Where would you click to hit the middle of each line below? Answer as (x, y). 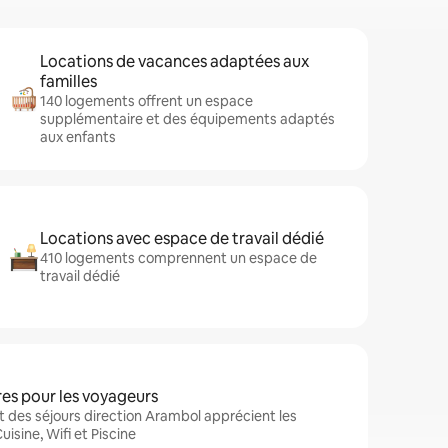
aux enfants (78, 137)
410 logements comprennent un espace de (178, 258)
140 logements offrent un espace (146, 101)
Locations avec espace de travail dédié (182, 238)
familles (68, 81)
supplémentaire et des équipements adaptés (187, 119)
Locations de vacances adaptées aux (174, 61)
